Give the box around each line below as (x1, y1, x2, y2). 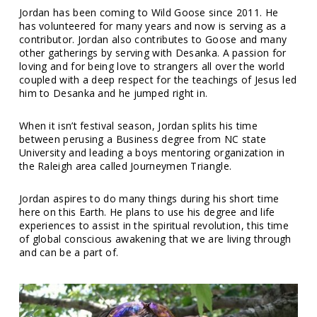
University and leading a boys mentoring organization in (18, 146, 285, 160)
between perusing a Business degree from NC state (18, 132, 267, 146)
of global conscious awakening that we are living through (18, 232, 292, 246)
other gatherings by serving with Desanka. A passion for (18, 46, 287, 60)
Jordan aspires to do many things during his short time (18, 192, 279, 206)
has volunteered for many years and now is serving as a (18, 19, 287, 33)
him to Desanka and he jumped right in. (18, 86, 208, 100)
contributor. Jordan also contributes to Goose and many (18, 33, 287, 47)
